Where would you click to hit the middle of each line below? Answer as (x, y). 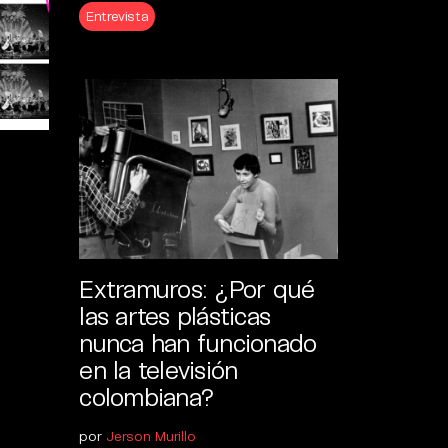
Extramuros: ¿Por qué (197, 288)
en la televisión (158, 369)
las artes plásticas (175, 315)
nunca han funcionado (198, 342)
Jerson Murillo (151, 436)
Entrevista (117, 16)
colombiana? (147, 396)
